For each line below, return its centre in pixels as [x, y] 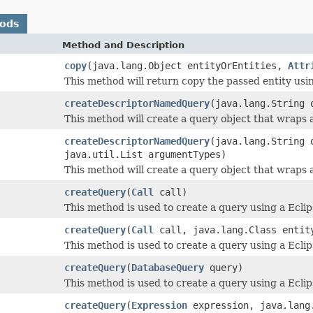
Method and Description [123, 45]
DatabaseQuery [168, 267]
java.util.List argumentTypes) [145, 154]
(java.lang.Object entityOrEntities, [187, 65]
